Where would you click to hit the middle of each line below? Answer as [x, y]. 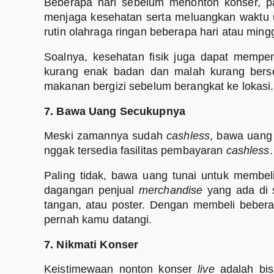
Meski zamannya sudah [106, 136]
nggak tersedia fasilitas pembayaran [135, 151]
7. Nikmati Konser [93, 244]
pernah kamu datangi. [98, 220]
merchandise [171, 191]
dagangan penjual [91, 191]
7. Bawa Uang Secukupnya [115, 111]
